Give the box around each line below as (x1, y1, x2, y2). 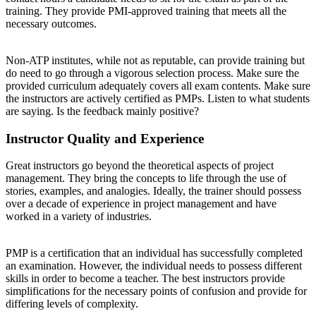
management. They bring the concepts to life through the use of (6, 172, 286, 185)
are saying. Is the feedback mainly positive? (6, 104, 199, 117)
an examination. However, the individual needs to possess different (6, 260, 302, 272)
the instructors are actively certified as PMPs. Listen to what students (6, 92, 310, 104)
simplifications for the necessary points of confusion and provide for (6, 285, 307, 298)
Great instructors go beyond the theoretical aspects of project (6, 159, 274, 172)
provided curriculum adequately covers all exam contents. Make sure (6, 79, 310, 92)
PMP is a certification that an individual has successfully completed (6, 247, 303, 260)
